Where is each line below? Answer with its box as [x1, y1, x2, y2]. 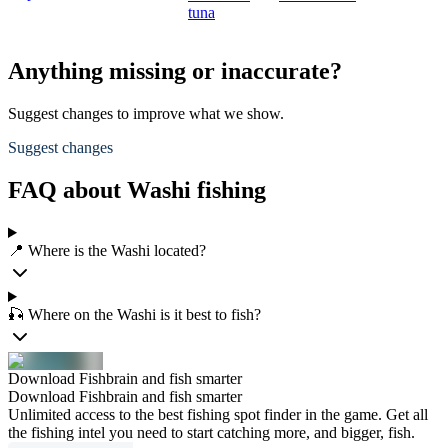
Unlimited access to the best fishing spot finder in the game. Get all [8, 406, 428, 423]
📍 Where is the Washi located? [8, 242, 206, 259]
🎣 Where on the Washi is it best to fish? [8, 306, 261, 323]
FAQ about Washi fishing [8, 177, 266, 204]
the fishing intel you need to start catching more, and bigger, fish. [8, 424, 415, 441]
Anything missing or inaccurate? [8, 58, 342, 85]
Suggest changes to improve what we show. [8, 105, 284, 123]
